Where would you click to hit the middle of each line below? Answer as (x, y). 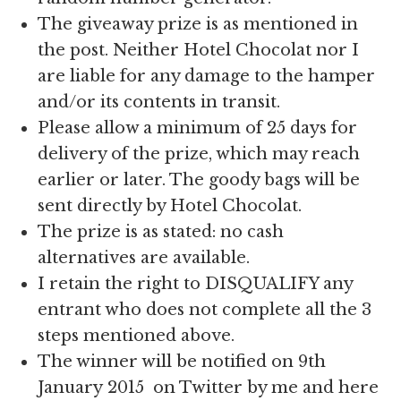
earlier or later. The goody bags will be (199, 180)
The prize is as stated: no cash (161, 232)
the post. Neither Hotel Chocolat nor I (199, 51)
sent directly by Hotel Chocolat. (170, 206)
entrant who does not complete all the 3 (205, 310)
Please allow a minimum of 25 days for (198, 128)
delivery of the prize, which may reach (199, 154)
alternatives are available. (144, 258)
